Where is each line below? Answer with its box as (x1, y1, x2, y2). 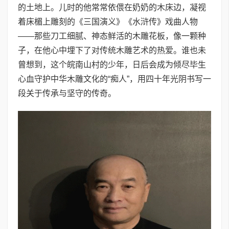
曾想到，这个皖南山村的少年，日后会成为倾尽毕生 (18, 60, 206, 69)
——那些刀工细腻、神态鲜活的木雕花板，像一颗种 (18, 32, 206, 40)
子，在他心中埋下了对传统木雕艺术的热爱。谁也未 (18, 46, 206, 55)
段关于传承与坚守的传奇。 (18, 89, 116, 98)
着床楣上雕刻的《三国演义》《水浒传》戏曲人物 (18, 17, 198, 26)
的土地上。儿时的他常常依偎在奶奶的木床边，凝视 (18, 3, 206, 12)
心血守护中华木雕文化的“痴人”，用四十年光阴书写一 (18, 75, 211, 83)
